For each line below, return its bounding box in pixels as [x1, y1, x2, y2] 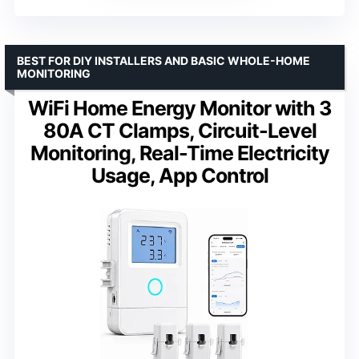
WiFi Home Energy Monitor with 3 [28, 96, 331, 121]
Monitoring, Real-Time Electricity [30, 141, 329, 166]
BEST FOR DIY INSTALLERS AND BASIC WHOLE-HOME [17, 54, 310, 68]
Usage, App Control [91, 163, 268, 188]
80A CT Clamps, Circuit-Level [42, 119, 317, 143]
